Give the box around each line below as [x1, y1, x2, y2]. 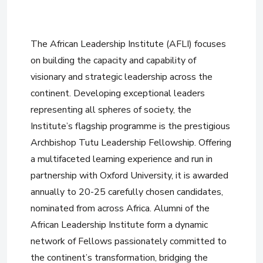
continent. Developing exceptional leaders [31, 86, 205, 100]
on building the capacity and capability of [31, 53, 196, 67]
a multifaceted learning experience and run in [31, 152, 213, 166]
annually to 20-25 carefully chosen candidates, [31, 185, 223, 198]
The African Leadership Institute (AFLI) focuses [31, 37, 226, 50]
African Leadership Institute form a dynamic [31, 218, 208, 231]
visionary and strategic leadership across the [31, 70, 213, 83]
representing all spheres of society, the [31, 103, 191, 116]
